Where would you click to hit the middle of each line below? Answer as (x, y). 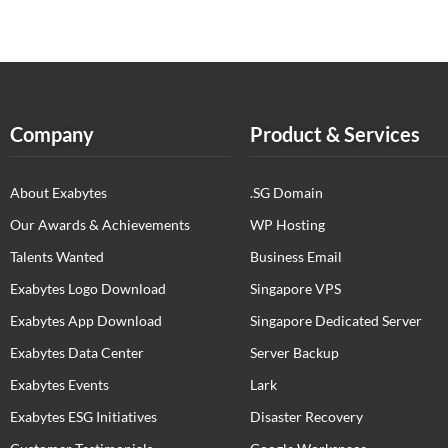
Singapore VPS (295, 288)
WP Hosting (287, 224)
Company (52, 134)
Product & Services (335, 134)
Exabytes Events (59, 384)
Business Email (296, 256)
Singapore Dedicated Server (336, 320)
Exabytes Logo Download (88, 288)
